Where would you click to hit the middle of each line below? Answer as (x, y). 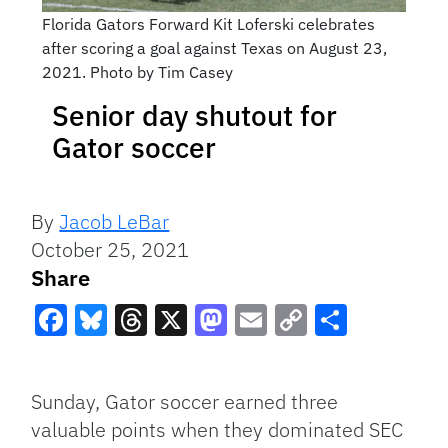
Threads (174, 356)
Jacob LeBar (114, 222)
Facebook (105, 356)
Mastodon (267, 356)
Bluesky (133, 356)
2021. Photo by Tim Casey (137, 72)
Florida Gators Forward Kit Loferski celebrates (208, 24)
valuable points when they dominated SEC (217, 430)
